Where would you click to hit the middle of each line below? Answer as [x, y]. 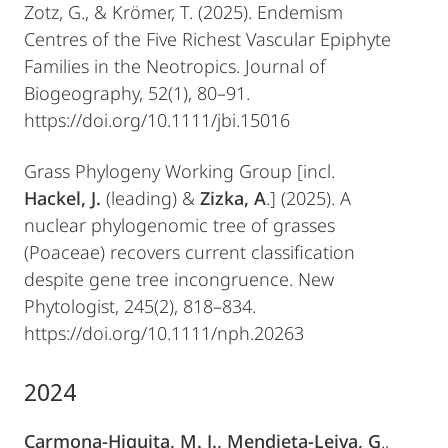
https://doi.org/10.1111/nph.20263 [164, 333]
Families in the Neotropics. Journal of [175, 66]
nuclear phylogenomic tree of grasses [179, 225]
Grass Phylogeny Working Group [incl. [179, 171]
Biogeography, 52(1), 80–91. [137, 93]
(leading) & [148, 198]
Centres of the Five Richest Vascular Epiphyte [207, 39]
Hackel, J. [62, 198]
